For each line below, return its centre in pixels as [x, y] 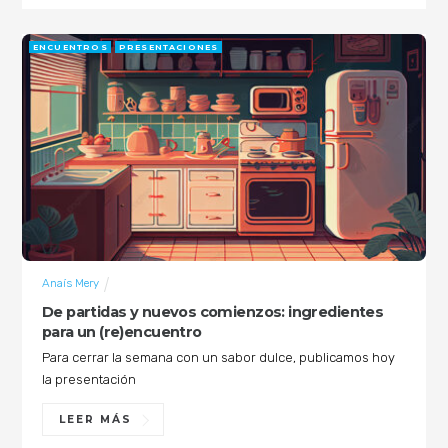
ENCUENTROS [70, 47]
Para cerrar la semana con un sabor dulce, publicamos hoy [218, 358]
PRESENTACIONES [168, 47]
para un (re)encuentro [121, 331]
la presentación [88, 380]
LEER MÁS [95, 420]
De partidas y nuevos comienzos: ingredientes [212, 311]
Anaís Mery [70, 283]
